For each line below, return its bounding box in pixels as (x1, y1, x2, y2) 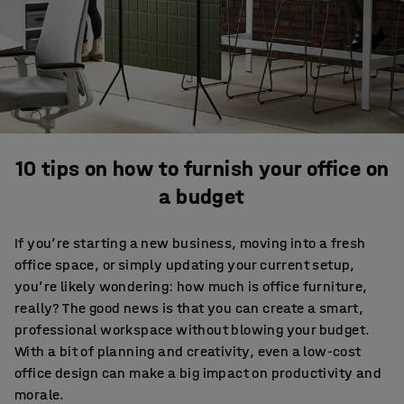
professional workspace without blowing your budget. (14, 321, 371, 338)
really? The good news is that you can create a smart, (14, 299, 364, 317)
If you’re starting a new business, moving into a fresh (14, 234, 366, 252)
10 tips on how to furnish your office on (14, 156, 390, 181)
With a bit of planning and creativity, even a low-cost (14, 343, 362, 360)
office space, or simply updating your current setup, (14, 256, 355, 273)
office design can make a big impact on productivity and (14, 364, 381, 381)
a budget (159, 184, 245, 209)
